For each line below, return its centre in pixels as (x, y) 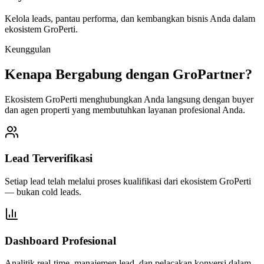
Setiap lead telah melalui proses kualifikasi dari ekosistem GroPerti (128, 181)
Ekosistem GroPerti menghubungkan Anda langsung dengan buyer (129, 99)
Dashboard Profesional (60, 240)
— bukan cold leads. (43, 192)
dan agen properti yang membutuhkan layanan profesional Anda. (125, 110)
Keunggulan (28, 49)
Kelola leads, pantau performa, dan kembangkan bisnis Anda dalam (130, 18)
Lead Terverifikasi (49, 159)
